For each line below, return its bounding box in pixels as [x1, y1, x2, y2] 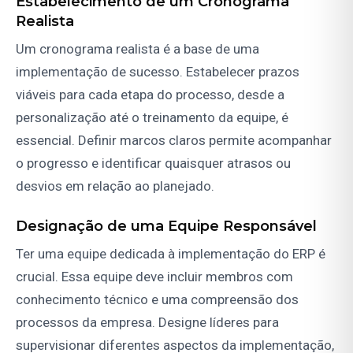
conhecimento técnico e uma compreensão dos [16, 292, 299, 308]
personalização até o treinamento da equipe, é [16, 110, 288, 126]
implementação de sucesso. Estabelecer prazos [16, 64, 299, 80]
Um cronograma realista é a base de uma [16, 41, 259, 58]
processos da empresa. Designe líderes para [16, 314, 279, 331]
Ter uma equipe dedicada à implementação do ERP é [16, 246, 325, 262]
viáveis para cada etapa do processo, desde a [16, 87, 284, 103]
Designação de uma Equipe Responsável [16, 217, 317, 236]
